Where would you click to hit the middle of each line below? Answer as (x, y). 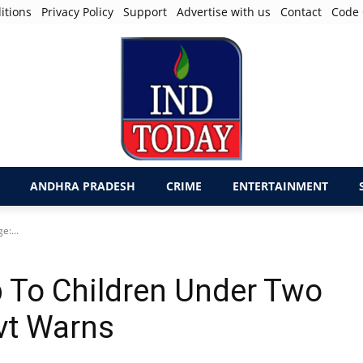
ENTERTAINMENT (280, 186)
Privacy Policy (78, 12)
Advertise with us (224, 12)
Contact (301, 12)
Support (145, 12)
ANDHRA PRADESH (83, 186)
